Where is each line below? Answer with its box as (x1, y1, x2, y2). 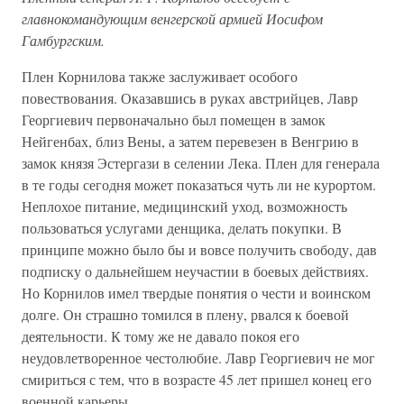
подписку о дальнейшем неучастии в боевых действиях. (22, 262, 369, 281)
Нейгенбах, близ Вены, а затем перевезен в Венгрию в (22, 132, 359, 151)
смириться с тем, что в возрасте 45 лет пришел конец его (22, 370, 372, 390)
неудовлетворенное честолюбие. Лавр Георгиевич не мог (22, 348, 375, 368)
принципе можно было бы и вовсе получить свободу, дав (22, 240, 377, 260)
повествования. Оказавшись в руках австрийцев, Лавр (22, 88, 358, 108)
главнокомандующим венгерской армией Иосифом (22, 9, 323, 29)
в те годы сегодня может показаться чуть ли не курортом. (22, 175, 376, 195)
